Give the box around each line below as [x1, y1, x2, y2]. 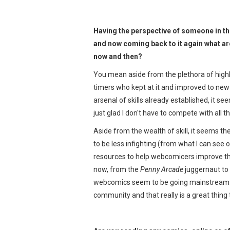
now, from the [93, 165, 140, 174]
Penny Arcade [140, 165, 183, 174]
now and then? [93, 52, 142, 61]
